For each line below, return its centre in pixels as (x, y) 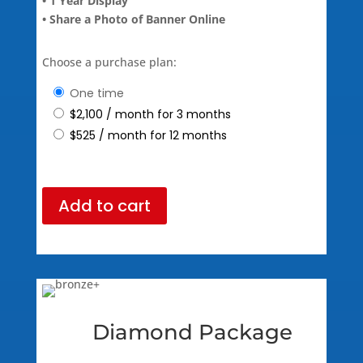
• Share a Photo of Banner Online (133, 19)
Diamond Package (181, 332)
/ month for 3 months (168, 114)
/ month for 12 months (162, 135)
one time (101, 93)
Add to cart (104, 205)
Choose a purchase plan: (109, 62)
